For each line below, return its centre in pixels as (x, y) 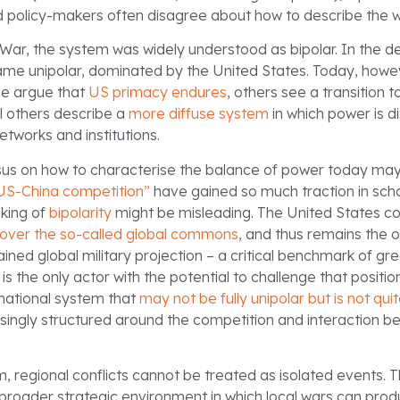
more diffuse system (199, 114)
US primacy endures (158, 92)
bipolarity (80, 212)
